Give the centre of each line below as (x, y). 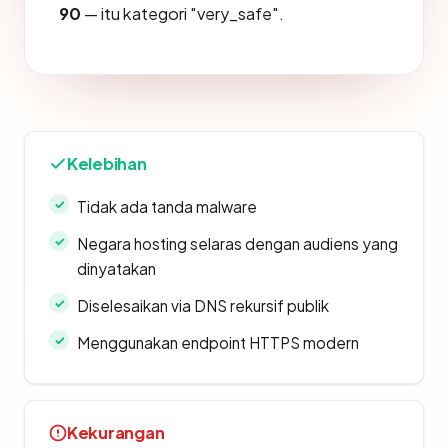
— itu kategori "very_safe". (182, 14)
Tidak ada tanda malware (167, 207)
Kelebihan (107, 164)
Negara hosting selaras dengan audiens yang (237, 244)
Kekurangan (116, 433)
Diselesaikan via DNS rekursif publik (203, 306)
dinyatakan (116, 269)
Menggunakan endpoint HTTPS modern (218, 343)
